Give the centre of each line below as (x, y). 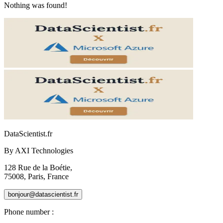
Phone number (27, 212)
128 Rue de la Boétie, (38, 167)
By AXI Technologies (39, 150)
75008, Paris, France (36, 176)
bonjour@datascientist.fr (43, 194)
